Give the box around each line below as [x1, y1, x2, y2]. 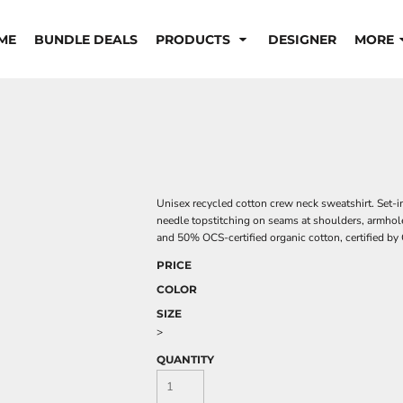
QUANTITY [157, 353, 214, 366]
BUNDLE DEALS [33, 31, 138, 49]
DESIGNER [267, 31, 336, 49]
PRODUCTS [155, 31, 234, 49]
